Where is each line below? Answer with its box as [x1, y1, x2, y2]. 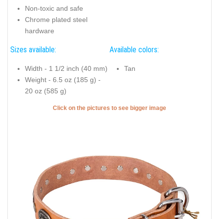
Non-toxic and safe [25, 4, 83, 12]
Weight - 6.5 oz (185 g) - [25, 75, 101, 84]
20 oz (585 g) [25, 87, 66, 95]
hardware [25, 26, 54, 35]
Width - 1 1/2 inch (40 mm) [25, 64, 108, 72]
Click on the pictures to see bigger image [53, 105, 166, 112]
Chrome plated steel [25, 15, 88, 23]
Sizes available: [10, 45, 56, 55]
